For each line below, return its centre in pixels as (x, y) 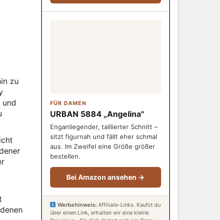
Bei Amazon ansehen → (106, 177)
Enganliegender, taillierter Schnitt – (104, 127)
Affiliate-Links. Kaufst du (129, 205)
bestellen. (65, 156)
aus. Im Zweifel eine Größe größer (102, 146)
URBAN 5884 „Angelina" (97, 114)
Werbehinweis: (77, 205)
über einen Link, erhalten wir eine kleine (99, 213)
